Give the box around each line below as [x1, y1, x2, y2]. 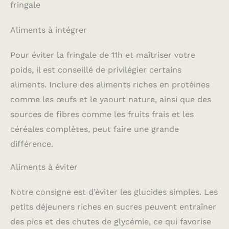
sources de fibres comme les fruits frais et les [10, 109, 194, 120]
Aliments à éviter [10, 162, 78, 172]
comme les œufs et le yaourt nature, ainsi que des [10, 95, 211, 105]
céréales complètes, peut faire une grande [10, 124, 179, 134]
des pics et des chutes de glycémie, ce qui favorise [10, 217, 211, 227]
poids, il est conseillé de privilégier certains [10, 65, 181, 75]
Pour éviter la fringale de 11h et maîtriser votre [10, 50, 195, 60]
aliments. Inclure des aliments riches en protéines [10, 80, 210, 90]
